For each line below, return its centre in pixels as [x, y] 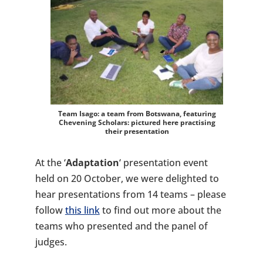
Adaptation [92, 163]
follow [50, 210]
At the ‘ [50, 163]
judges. [51, 242]
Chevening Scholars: [94, 123]
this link [82, 210]
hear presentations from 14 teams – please [130, 195]
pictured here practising [173, 123]
